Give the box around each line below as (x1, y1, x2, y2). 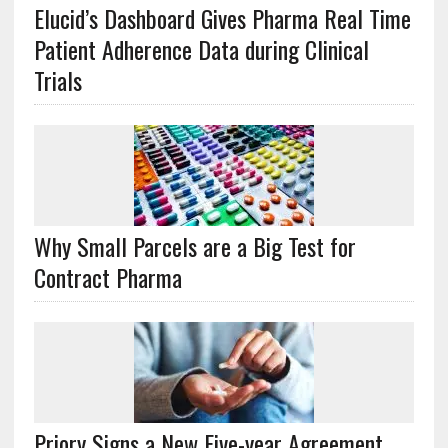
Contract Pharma (33, 259, 182, 296)
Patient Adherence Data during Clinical (33, 31, 369, 68)
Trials (33, 62, 82, 99)
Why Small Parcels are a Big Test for (33, 228, 356, 265)
